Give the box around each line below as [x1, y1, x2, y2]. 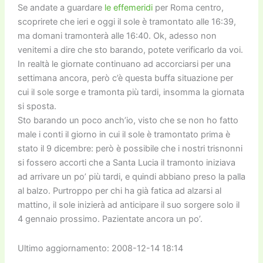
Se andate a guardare [17, 2, 104, 13]
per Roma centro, [152, 2, 224, 13]
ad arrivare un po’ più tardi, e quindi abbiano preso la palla [17, 171, 245, 182]
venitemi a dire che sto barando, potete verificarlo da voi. [17, 44, 243, 55]
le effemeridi [104, 2, 153, 13]
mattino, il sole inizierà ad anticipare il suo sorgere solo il [17, 199, 240, 210]
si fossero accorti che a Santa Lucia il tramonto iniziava [17, 157, 235, 168]
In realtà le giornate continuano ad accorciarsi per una [17, 58, 231, 69]
